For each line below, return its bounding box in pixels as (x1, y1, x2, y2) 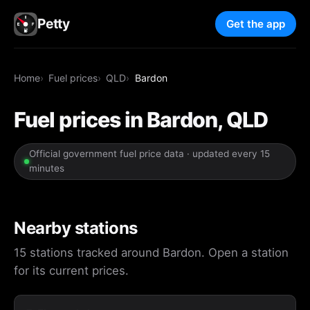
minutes (28, 163, 64, 174)
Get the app (226, 17, 285, 31)
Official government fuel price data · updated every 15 (28, 148, 270, 160)
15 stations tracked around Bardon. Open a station (14, 245, 289, 259)
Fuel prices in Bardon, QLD (14, 107, 268, 132)
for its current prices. (14, 263, 129, 277)
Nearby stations (14, 218, 138, 239)
